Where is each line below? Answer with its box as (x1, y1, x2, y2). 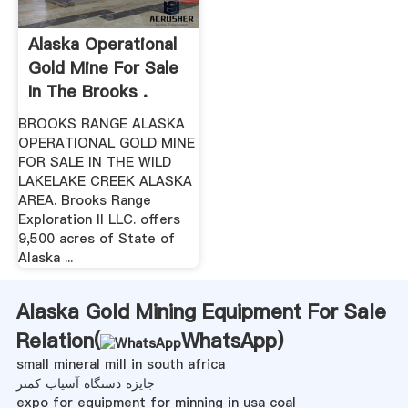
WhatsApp (180, 326, 277, 354)
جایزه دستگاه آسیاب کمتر (15, 373, 155, 393)
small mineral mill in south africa (15, 354, 225, 373)
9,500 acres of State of (17, 229, 175, 248)
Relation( (15, 326, 100, 354)
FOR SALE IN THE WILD (17, 152, 171, 171)
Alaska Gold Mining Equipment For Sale (15, 297, 386, 325)
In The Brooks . (27, 80, 148, 104)
